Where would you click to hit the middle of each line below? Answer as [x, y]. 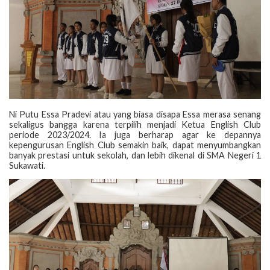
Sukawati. [27, 165]
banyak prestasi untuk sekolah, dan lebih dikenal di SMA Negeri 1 [135, 155]
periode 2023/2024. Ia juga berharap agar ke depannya [135, 134]
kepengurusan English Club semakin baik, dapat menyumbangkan [135, 145]
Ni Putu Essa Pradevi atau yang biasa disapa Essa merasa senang [135, 114]
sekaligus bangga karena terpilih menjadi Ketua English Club [135, 124]
